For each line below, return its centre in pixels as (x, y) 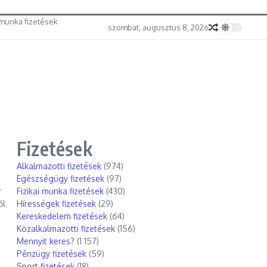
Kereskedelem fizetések (62, 216)
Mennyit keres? (46, 241)
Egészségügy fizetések (60, 178)
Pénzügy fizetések (52, 254)
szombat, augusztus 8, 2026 (158, 27)
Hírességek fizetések (56, 204)
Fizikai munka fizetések (60, 191)
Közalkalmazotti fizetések (66, 229)
